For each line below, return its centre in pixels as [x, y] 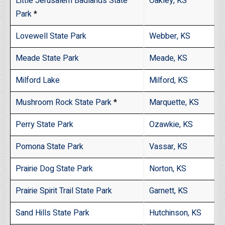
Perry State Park [45, 125]
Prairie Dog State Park [54, 169]
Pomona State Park [50, 147]
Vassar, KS [168, 147]
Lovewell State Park [51, 36]
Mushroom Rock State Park [64, 103]
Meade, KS [168, 59]
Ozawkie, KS [171, 125]
